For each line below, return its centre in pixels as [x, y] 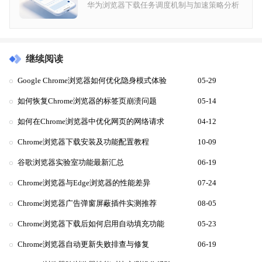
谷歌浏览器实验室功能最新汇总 [71, 163]
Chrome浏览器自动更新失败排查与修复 [83, 245]
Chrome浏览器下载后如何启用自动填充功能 [91, 224]
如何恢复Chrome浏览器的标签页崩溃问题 [87, 101]
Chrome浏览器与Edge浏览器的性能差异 [84, 183]
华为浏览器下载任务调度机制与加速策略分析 [163, 6]
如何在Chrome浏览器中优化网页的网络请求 [91, 122]
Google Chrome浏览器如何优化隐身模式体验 [92, 81]
